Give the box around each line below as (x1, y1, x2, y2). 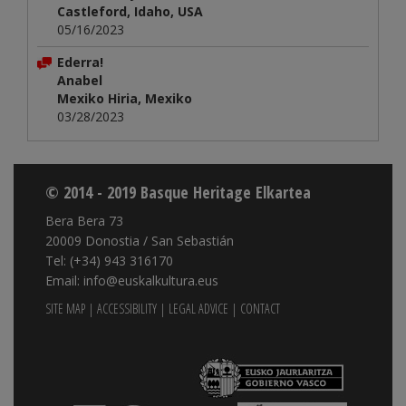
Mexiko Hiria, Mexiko (57, 90, 192, 108)
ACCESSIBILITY (97, 300, 157, 318)
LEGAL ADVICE (169, 300, 228, 318)
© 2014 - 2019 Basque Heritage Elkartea (45, 181, 311, 204)
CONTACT (240, 300, 280, 318)
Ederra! (57, 53, 103, 72)
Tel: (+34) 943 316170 (45, 252, 173, 270)
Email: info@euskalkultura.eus (45, 272, 218, 290)
